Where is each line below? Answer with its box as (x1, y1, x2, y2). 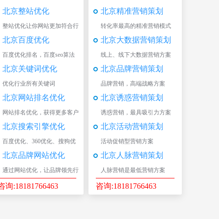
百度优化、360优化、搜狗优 (2, 138, 76, 145)
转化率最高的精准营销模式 (101, 22, 171, 29)
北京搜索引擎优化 (2, 122, 65, 131)
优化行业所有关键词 (2, 80, 55, 87)
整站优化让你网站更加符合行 (2, 22, 79, 29)
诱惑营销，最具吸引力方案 (101, 109, 171, 116)
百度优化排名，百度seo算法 (2, 51, 75, 58)
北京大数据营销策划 (101, 36, 171, 44)
